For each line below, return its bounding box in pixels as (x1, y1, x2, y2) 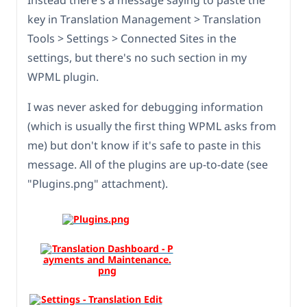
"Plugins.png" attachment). (27, 176, 168, 192)
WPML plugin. (27, 69, 99, 85)
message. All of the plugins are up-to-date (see (27, 157, 268, 173)
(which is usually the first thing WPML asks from (27, 119, 276, 134)
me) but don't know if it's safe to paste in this (27, 138, 261, 153)
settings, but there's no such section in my (27, 50, 247, 66)
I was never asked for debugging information (27, 99, 263, 115)
